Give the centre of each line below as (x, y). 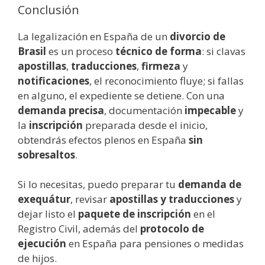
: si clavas (224, 51)
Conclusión (49, 9)
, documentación (144, 110)
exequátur (44, 199)
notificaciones (54, 80)
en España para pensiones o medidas (155, 244)
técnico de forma (159, 51)
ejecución (42, 244)
